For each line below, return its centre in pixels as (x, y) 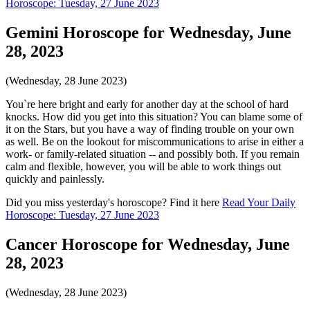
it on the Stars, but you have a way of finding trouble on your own (150, 129)
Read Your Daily (259, 202)
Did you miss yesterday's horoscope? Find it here (114, 202)
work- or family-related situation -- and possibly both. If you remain (153, 154)
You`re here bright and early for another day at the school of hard (147, 104)
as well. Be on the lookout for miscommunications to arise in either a (155, 142)
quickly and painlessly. (55, 179)
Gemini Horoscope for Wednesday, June (148, 33)
